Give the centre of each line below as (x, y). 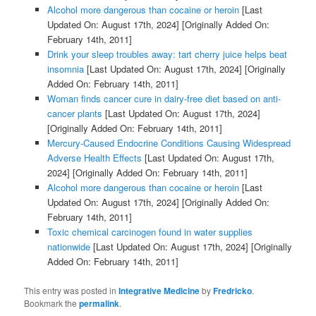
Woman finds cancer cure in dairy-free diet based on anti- (164, 99)
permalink (99, 303)
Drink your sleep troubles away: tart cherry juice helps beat (167, 54)
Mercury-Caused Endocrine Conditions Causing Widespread (169, 143)
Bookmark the (52, 303)
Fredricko (233, 290)
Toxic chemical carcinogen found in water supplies (150, 232)
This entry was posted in (72, 290)
